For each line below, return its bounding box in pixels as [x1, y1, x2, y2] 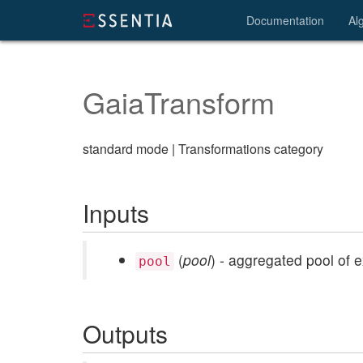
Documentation [246, 12, 324, 28]
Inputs [83, 195, 149, 230]
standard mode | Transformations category [83, 139, 323, 158]
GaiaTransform [83, 81, 275, 122]
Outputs [83, 316, 168, 351]
